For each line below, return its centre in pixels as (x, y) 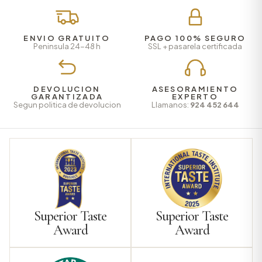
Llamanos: (170, 105)
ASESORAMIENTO (195, 89)
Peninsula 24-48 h (67, 46)
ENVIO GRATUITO (67, 38)
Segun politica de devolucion (67, 105)
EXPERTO (195, 97)
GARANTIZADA (67, 97)
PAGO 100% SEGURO (195, 38)
